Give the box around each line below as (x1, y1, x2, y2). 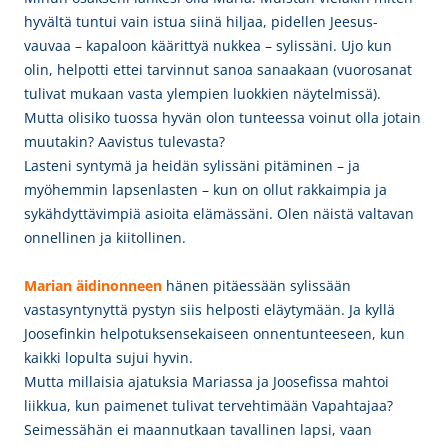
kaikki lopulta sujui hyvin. (24, 348, 193, 367)
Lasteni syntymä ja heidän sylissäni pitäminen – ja (24, 156, 360, 175)
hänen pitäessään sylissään (162, 276, 351, 295)
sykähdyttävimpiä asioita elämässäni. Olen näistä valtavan (24, 204, 414, 223)
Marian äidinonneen (24, 276, 162, 295)
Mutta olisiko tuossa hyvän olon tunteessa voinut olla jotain (24, 108, 421, 127)
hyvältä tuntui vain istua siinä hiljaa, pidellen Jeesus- (24, 12, 378, 31)
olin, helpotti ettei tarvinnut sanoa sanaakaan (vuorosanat (24, 60, 412, 79)
